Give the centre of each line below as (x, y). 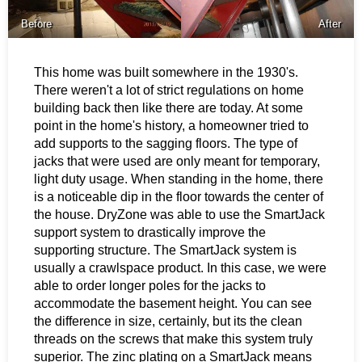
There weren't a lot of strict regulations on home (169, 90)
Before (36, 24)
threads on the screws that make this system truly (173, 339)
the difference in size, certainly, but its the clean (168, 321)
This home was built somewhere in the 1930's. (166, 72)
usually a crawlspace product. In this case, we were (180, 268)
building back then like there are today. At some (168, 108)
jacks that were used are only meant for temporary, (177, 161)
